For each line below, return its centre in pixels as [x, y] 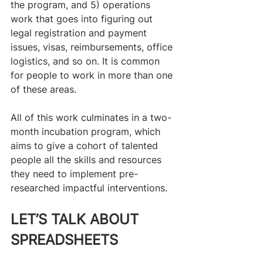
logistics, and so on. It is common [87, 61]
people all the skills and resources [87, 159]
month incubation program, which [87, 131]
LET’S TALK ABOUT [77, 219]
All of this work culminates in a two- [91, 117]
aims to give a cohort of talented [86, 145]
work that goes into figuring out [83, 18]
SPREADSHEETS [64, 240]
